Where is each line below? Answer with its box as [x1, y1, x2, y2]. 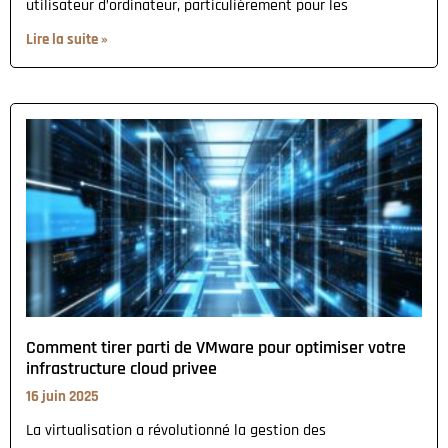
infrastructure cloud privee [26, 356, 217, 380]
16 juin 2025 [26, 386, 99, 406]
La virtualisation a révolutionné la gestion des [26, 419, 326, 441]
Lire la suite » [26, 29, 108, 49]
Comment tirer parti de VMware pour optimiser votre [26, 335, 406, 359]
